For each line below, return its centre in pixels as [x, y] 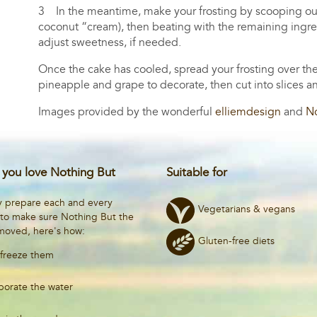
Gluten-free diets [237, 241]
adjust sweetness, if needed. [110, 42]
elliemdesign [248, 111]
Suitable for [197, 172]
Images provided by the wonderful [127, 111]
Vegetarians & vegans [247, 209]
